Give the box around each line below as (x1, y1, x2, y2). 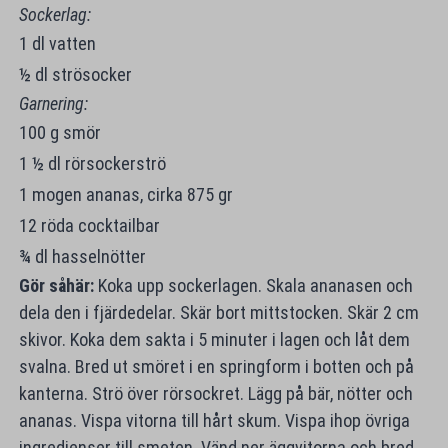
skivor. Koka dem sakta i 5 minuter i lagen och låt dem (18, 328, 410, 350)
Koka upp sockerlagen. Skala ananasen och (93, 274, 413, 296)
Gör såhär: (18, 274, 94, 296)
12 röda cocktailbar (18, 214, 160, 236)
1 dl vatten (18, 32, 96, 54)
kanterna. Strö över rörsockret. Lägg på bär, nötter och (18, 382, 413, 404)
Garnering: (18, 92, 92, 114)
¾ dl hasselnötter (18, 245, 150, 267)
